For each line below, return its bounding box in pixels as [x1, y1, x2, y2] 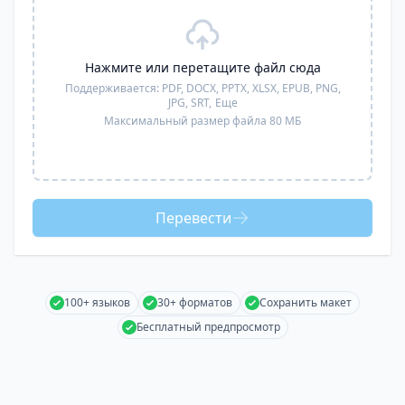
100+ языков [64, 295, 130, 310]
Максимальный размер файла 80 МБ [104, 113, 301, 128]
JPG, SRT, [167, 95, 212, 110]
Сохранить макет [259, 295, 352, 310]
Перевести [155, 208, 231, 228]
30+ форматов [157, 295, 232, 310]
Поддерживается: [64, 80, 162, 96]
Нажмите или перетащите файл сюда [84, 59, 321, 76]
